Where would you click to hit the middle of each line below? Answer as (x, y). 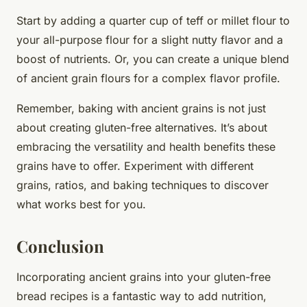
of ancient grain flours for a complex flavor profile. (148, 78)
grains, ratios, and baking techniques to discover (143, 185)
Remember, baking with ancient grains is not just (141, 108)
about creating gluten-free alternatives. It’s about (142, 127)
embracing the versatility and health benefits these (146, 146)
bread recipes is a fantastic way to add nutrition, (142, 296)
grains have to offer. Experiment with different (135, 165)
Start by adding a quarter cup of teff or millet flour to (153, 20)
